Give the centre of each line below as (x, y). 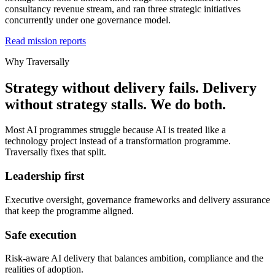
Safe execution (41, 234)
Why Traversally (37, 61)
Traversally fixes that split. (56, 152)
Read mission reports (45, 41)
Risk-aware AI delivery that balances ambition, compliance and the (134, 258)
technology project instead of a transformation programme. (118, 141)
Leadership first (45, 176)
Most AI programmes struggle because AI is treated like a (115, 130)
